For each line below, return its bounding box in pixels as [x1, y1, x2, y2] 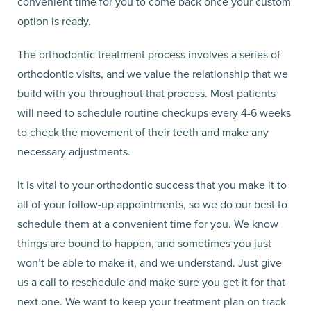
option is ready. [17, 12, 94, 28]
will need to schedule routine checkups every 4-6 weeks [17, 104, 291, 120]
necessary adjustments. [17, 143, 133, 159]
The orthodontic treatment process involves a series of [17, 46, 280, 62]
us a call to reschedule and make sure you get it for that [17, 274, 285, 289]
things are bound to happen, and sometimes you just [17, 235, 271, 251]
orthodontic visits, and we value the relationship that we [17, 65, 288, 81]
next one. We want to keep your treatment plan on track [17, 293, 286, 309]
